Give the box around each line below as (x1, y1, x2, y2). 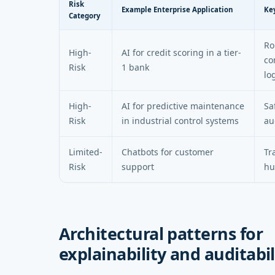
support (122, 160, 154, 172)
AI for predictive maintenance (122, 99, 244, 112)
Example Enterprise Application (122, 4, 233, 14)
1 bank (122, 61, 149, 73)
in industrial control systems (122, 114, 239, 126)
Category (69, 10, 101, 20)
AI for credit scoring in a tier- (122, 46, 241, 58)
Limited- (69, 145, 103, 158)
